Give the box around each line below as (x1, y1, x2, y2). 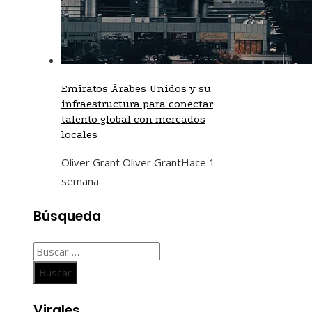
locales (61, 127, 97, 141)
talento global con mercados (61, 112, 205, 125)
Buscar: (33, 244, 68, 258)
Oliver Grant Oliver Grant (61, 155, 181, 169)
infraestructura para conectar (61, 97, 213, 110)
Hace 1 (181, 155, 215, 169)
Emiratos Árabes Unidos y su (61, 81, 211, 95)
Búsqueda (33, 207, 101, 226)
